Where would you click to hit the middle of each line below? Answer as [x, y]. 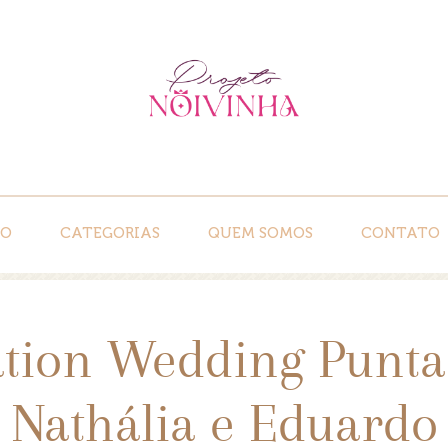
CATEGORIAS [109, 233]
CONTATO [400, 233]
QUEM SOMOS [260, 233]
